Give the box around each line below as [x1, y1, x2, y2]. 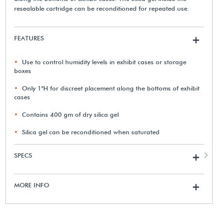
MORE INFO [14, 181, 50, 189]
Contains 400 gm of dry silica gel [22, 110, 119, 118]
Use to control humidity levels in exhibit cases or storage [22, 57, 187, 66]
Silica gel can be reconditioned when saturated [22, 127, 160, 136]
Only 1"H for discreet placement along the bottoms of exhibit [22, 84, 200, 92]
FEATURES [14, 34, 44, 42]
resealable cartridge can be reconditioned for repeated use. [14, 4, 190, 12]
